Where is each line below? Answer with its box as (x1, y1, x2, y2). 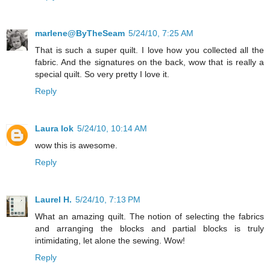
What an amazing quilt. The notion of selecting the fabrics (35, 211, 264, 221)
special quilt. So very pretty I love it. (35, 69, 169, 79)
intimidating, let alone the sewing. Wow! (35, 235, 185, 245)
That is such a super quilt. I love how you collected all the (35, 45, 264, 55)
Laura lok (35, 123, 74, 133)
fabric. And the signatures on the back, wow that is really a (35, 57, 264, 67)
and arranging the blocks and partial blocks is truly (35, 223, 264, 233)
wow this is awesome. (35, 140, 118, 150)
